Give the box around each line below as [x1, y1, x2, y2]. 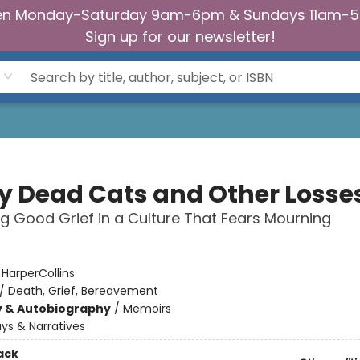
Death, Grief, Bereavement [7, 283, 158, 299]
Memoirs [122, 301, 171, 317]
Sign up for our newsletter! [84, 27, 276, 47]
